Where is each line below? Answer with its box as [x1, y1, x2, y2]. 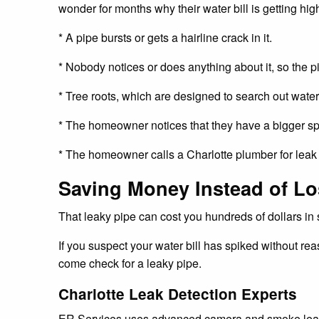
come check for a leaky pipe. [58, 254, 202, 271]
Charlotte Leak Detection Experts [58, 283, 297, 304]
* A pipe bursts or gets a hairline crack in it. [58, 28, 272, 46]
